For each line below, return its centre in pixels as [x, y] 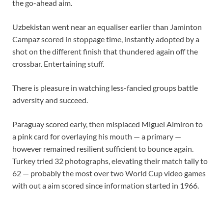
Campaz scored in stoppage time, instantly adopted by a [106, 39]
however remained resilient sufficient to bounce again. [103, 149]
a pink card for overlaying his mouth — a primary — [97, 137]
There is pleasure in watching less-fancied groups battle [105, 88]
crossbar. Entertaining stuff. [58, 64]
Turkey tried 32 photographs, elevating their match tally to [110, 161]
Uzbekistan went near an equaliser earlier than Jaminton [107, 27]
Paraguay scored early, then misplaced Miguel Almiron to [108, 124]
